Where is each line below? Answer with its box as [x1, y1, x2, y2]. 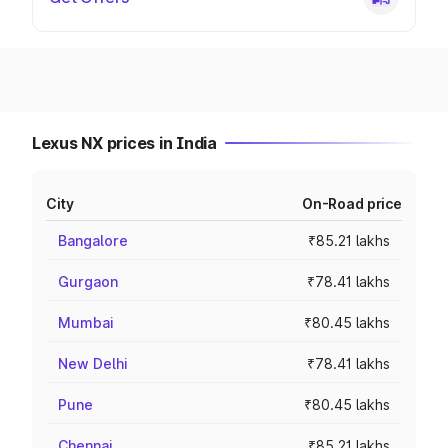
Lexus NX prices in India [32, 133, 217, 153]
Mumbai [58, 314, 114, 331]
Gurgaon [58, 273, 118, 290]
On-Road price [301, 195, 402, 212]
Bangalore [58, 232, 128, 249]
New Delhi [58, 355, 128, 372]
